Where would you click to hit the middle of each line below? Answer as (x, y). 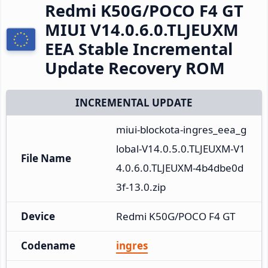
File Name (46, 158)
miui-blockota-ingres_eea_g (181, 129)
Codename (48, 245)
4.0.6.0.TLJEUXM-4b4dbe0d (180, 167)
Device (38, 216)
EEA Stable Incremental (139, 48)
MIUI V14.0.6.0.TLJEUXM (142, 29)
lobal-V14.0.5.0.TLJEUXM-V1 (181, 148)
